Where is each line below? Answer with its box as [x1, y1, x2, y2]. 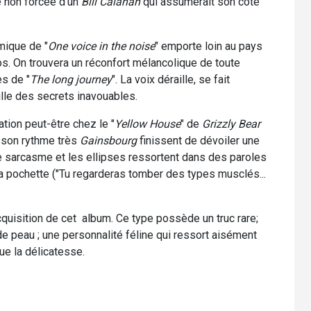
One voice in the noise [48, 39, 155, 53]
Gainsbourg [80, 133, 137, 147]
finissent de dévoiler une [137, 133, 260, 147]
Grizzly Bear [202, 117, 260, 131]
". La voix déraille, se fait [112, 72, 230, 86]
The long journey [30, 72, 112, 86]
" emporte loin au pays [155, 39, 262, 53]
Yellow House [115, 117, 180, 131]
